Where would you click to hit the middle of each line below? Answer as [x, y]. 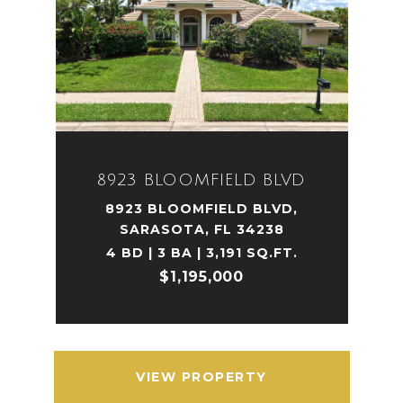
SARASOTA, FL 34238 [201, 229]
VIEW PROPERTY [201, 377]
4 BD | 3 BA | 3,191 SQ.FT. [201, 253]
